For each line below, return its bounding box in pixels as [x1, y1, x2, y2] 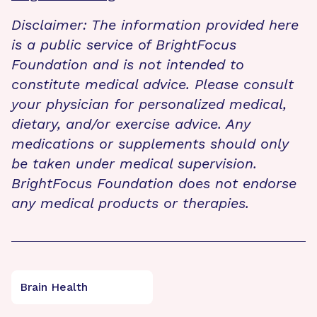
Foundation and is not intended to [11, 55, 244, 73]
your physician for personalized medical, [11, 95, 287, 113]
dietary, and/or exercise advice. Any [11, 115, 250, 132]
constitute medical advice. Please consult [11, 75, 294, 93]
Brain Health [20, 279, 88, 294]
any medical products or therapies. [11, 194, 249, 212]
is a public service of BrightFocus [11, 35, 236, 53]
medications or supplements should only [11, 134, 289, 152]
